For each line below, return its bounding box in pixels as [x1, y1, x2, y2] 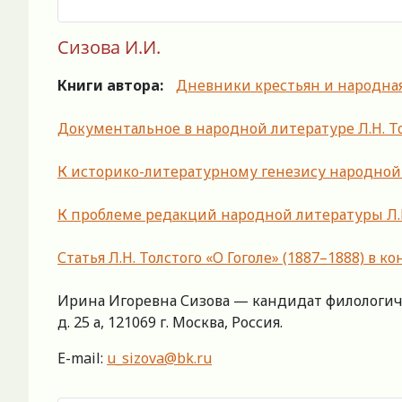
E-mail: [57, 348, 107, 369]
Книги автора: [57, 75, 163, 96]
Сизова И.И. [57, 35, 161, 60]
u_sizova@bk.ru [107, 348, 212, 369]
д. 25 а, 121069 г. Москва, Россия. [57, 312, 283, 333]
